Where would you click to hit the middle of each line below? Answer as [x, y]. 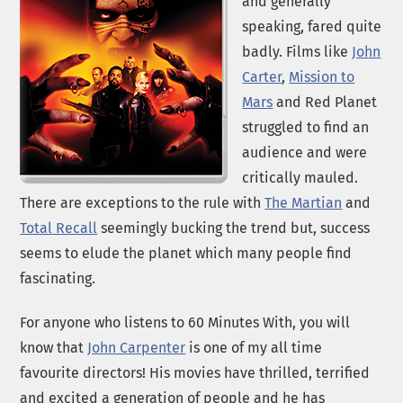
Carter [262, 76]
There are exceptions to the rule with [143, 202]
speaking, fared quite [312, 26]
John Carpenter [137, 347]
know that [54, 347]
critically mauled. [300, 177]
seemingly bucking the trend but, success [234, 228]
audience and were [305, 152]
